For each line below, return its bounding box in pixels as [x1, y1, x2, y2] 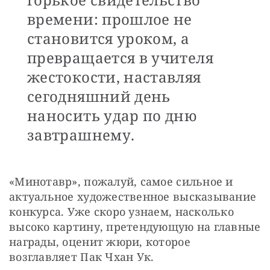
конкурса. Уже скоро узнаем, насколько [9, 204, 234, 219]
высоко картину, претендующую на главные [9, 219, 261, 234]
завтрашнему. [27, 125, 135, 145]
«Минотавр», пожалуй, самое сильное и [9, 174, 233, 189]
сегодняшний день [27, 86, 171, 107]
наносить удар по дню [27, 105, 198, 126]
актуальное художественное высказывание [9, 189, 257, 204]
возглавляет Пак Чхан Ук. [9, 250, 154, 265]
